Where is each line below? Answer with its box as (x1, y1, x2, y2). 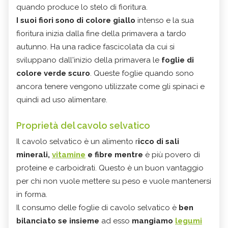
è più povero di (143, 150, 200, 159)
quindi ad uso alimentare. (16, 95, 107, 104)
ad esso (99, 216, 132, 225)
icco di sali (138, 136, 179, 146)
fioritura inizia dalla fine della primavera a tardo (16, 28, 186, 38)
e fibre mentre (85, 150, 143, 159)
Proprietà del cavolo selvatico (16, 120, 150, 131)
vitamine (52, 150, 85, 159)
